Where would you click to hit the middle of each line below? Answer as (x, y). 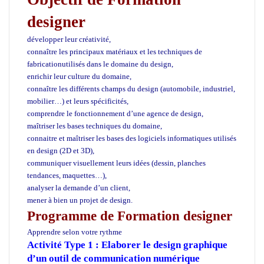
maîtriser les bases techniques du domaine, (95, 126)
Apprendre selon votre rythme (75, 232)
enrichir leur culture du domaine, (79, 76)
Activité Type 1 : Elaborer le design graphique (127, 245)
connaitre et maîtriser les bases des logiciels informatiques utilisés (132, 138)
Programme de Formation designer (130, 216)
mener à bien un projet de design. (80, 200)
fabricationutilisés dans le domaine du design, (100, 64)
